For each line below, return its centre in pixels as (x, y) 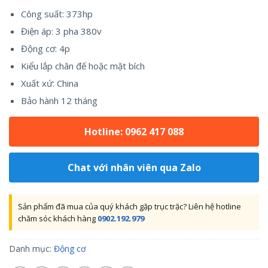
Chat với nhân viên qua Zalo (134, 167)
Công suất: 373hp (57, 14)
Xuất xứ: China (49, 83)
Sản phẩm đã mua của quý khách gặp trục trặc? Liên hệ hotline (130, 206)
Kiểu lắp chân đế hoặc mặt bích (83, 66)
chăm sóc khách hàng (58, 218)
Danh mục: (31, 249)
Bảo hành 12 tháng (59, 100)
